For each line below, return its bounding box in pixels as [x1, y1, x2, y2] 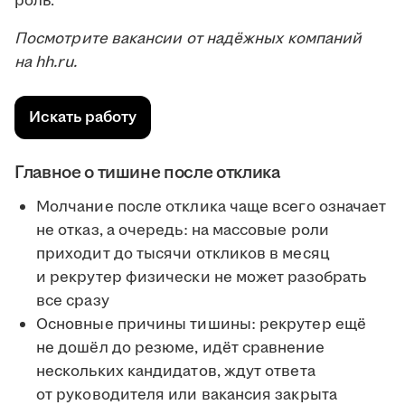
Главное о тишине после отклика [14, 160, 280, 186]
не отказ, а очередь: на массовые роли [36, 220, 329, 242]
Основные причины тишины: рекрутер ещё [36, 314, 366, 336]
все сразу [36, 290, 109, 313]
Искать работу [29, 107, 137, 129]
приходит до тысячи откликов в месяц [36, 243, 330, 266]
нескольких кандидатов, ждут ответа [36, 361, 316, 383]
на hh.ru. [14, 52, 77, 74]
